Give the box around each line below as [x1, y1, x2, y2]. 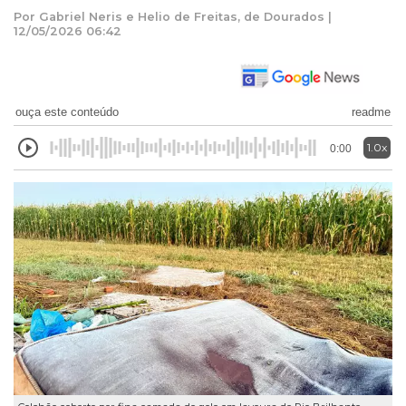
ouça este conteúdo [15, 104, 119, 119]
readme [352, 104, 391, 119]
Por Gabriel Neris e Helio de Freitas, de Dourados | [14, 9, 332, 24]
